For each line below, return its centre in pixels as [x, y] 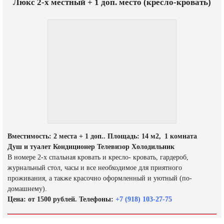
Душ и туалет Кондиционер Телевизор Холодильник [91, 147]
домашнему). [27, 189]
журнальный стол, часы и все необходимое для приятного [95, 168]
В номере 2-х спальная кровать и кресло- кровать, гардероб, [98, 157]
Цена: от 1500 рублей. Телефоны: [60, 199]
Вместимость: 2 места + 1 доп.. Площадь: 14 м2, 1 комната [102, 136]
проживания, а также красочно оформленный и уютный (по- [100, 178]
